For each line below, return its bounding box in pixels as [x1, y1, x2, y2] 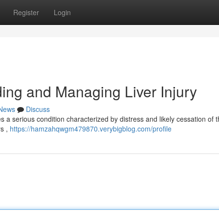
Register [13, 7, 39, 17]
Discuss [26, 104, 50, 114]
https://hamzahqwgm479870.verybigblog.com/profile [10, 124, 172, 133]
